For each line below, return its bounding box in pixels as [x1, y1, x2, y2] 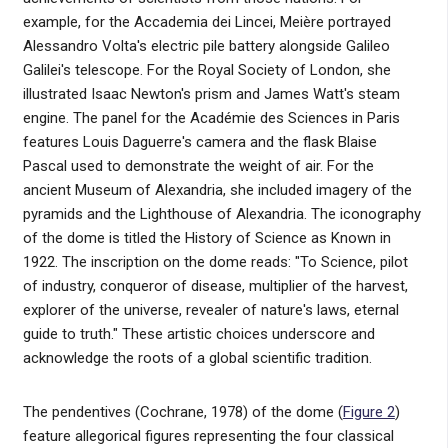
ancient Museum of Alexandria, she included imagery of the [22, 180, 412, 199]
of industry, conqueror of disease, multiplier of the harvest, [22, 276, 408, 295]
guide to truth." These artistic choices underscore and [22, 324, 375, 343]
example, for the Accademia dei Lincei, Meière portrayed [22, 12, 391, 31]
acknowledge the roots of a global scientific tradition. [22, 348, 372, 367]
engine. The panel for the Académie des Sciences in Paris [22, 108, 400, 127]
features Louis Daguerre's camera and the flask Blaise [22, 132, 377, 151]
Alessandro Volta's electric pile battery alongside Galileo [22, 36, 390, 55]
